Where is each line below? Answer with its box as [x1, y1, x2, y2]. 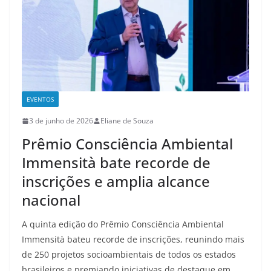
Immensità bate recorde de [22, 152, 211, 173]
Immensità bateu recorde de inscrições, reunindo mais [22, 233, 244, 246]
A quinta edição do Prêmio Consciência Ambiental [22, 218, 224, 230]
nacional [22, 190, 80, 211]
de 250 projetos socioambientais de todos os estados [22, 249, 236, 261]
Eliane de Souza [100, 116, 154, 126]
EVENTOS [27, 95, 54, 104]
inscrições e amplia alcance [22, 171, 210, 192]
